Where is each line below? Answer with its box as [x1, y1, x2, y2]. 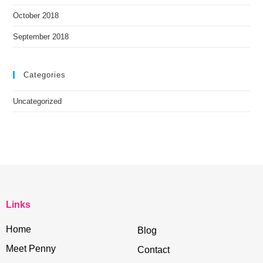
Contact [137, 245, 170, 255]
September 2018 [13, 32, 69, 42]
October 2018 [13, 11, 59, 21]
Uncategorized [13, 97, 62, 106]
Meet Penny [6, 244, 56, 254]
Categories [23, 70, 66, 80]
